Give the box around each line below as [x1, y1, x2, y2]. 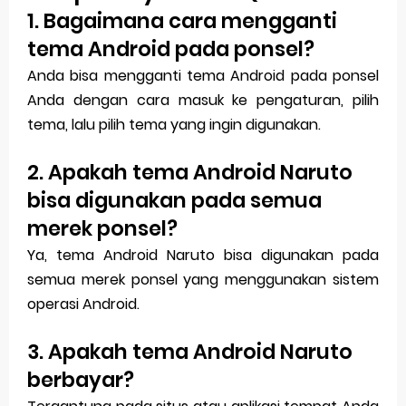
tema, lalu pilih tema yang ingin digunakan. [27, 114, 321, 136]
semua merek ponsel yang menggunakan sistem [27, 269, 379, 291]
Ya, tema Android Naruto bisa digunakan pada [27, 245, 379, 266]
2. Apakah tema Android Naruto [27, 158, 353, 188]
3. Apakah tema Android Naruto [27, 337, 353, 367]
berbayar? [27, 365, 134, 395]
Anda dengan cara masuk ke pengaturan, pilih [27, 90, 379, 111]
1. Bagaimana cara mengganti [27, 6, 337, 36]
